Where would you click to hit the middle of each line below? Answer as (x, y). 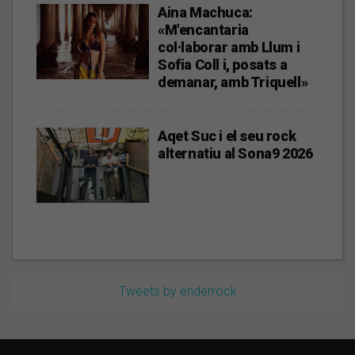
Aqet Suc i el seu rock (227, 136)
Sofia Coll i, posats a (223, 65)
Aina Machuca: (205, 13)
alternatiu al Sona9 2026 (235, 154)
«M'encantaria (203, 30)
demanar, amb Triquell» (233, 82)
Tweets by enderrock (177, 292)
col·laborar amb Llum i (229, 48)
